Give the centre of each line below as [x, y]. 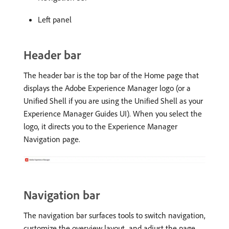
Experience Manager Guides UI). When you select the [113, 113]
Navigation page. [52, 139]
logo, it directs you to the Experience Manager [100, 126]
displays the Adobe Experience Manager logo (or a [107, 88]
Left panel [55, 19]
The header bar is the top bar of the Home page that [111, 75]
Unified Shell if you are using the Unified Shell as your [113, 100]
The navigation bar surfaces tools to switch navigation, [114, 215]
